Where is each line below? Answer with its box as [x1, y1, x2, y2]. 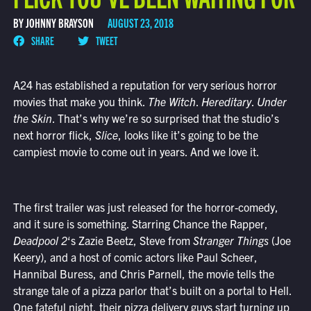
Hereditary [201, 94, 251, 109]
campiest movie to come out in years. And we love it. [12, 144, 260, 159]
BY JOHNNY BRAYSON [12, 15, 94, 31]
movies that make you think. [12, 94, 148, 109]
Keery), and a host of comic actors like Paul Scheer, [12, 250, 258, 264]
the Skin [12, 111, 52, 126]
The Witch [147, 94, 196, 109]
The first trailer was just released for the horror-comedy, [12, 200, 278, 215]
